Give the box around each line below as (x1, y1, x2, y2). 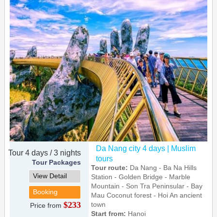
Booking (33, 187, 58, 196)
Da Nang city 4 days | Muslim (96, 144, 196, 153)
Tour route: (91, 163, 128, 171)
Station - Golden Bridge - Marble (91, 172, 191, 181)
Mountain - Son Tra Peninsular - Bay (91, 182, 203, 190)
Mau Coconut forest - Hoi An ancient (91, 191, 202, 199)
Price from (30, 201, 64, 209)
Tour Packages (32, 158, 81, 166)
